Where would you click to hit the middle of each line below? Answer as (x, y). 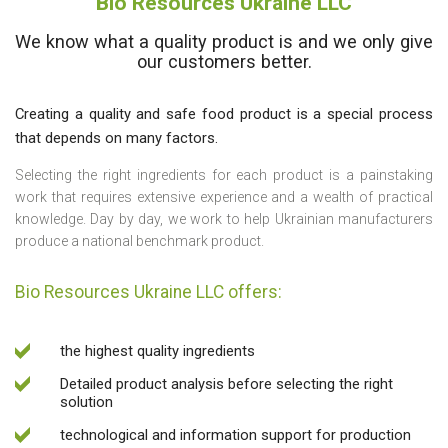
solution (86, 402)
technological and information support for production (235, 435)
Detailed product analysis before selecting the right (226, 384)
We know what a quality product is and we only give (224, 42)
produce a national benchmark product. (139, 241)
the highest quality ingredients (157, 351)
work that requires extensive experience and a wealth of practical (224, 197)
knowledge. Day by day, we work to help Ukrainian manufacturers (224, 219)
